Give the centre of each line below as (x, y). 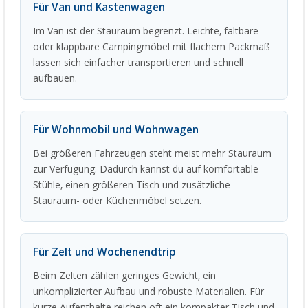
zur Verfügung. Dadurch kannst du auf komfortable (146, 169)
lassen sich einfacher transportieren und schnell (138, 63)
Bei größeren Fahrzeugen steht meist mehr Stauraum (152, 154)
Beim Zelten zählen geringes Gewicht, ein (124, 276)
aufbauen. (55, 79)
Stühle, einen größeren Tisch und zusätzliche (132, 185)
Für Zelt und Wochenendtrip (104, 253)
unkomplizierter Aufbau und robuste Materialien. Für (148, 292)
